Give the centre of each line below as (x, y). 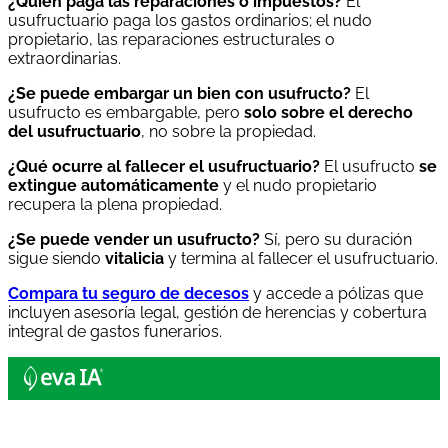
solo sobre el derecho (328, 113)
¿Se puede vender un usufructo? (134, 240)
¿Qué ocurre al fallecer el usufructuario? (164, 167)
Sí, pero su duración (336, 240)
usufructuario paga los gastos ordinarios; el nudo (190, 21)
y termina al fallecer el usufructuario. (301, 259)
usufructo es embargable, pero (126, 113)
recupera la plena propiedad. (115, 205)
